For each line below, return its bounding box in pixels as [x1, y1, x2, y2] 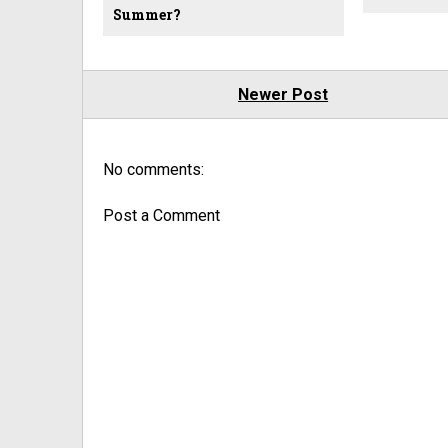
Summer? [113, 5, 181, 25]
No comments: [103, 160, 204, 180]
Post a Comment [103, 206, 220, 226]
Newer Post [238, 85, 329, 105]
